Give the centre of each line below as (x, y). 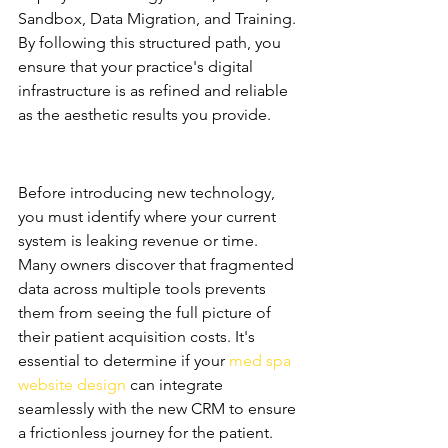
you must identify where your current (149, 216)
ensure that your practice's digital (137, 66)
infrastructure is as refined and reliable (155, 90)
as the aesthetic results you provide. (144, 114)
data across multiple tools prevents (144, 288)
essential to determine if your (123, 360)
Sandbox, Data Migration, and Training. (159, 18)
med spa (262, 360)
